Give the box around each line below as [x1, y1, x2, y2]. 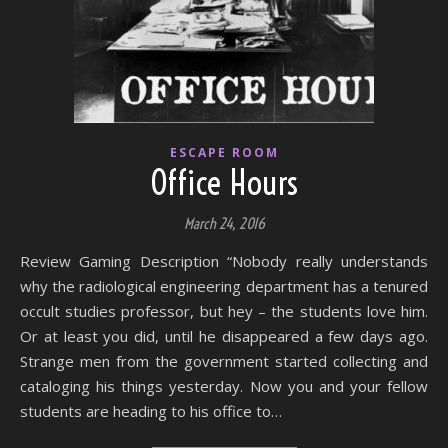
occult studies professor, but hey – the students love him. [20, 301, 428, 321]
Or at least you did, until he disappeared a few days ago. [20, 326, 428, 346]
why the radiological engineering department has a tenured [20, 276, 428, 296]
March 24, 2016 [183, 214, 265, 233]
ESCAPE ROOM [169, 144, 279, 161]
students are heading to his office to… [20, 401, 282, 421]
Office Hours [149, 162, 299, 204]
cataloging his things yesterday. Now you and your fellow [20, 376, 428, 396]
